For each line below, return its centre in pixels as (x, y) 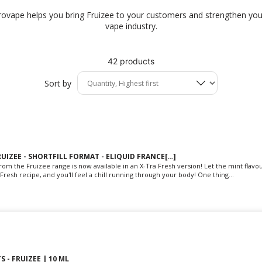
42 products (131, 61)
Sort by (58, 83)
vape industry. (131, 26)
